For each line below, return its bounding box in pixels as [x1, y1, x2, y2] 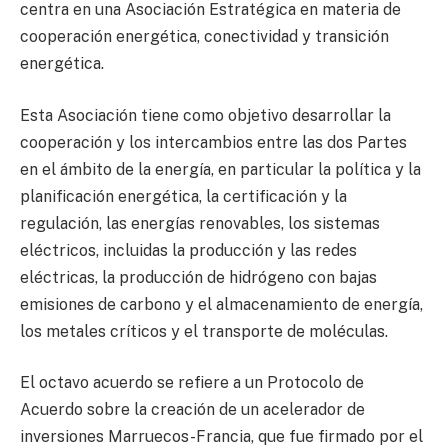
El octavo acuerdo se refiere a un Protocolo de [20, 373, 364, 393]
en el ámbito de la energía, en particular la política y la [20, 159, 421, 179]
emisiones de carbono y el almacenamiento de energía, [20, 294, 423, 314]
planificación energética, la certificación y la [20, 186, 347, 206]
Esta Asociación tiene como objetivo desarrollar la [20, 105, 391, 125]
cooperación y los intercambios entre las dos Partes [20, 132, 407, 152]
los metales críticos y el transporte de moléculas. [20, 321, 388, 341]
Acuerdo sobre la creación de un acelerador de [20, 400, 365, 420]
